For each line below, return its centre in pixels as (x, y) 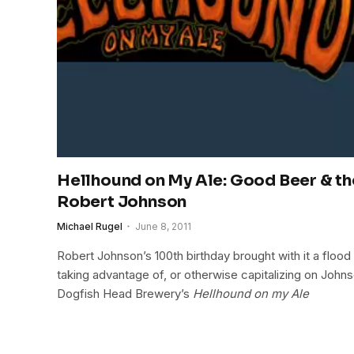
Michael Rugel (90, 227)
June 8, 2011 (163, 227)
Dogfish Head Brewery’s (125, 294)
